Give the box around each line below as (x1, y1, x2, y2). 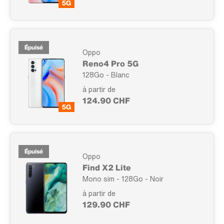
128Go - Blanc (82, 69, 129, 80)
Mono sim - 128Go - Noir (82, 173, 163, 184)
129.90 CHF (82, 198, 130, 210)
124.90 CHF (82, 94, 130, 106)
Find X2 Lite (82, 161, 131, 173)
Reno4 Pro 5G (82, 57, 138, 69)
